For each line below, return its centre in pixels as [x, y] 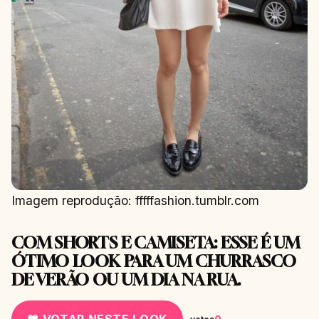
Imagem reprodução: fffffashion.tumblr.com [135, 201]
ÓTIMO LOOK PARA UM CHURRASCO [154, 261]
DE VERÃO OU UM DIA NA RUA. [126, 280]
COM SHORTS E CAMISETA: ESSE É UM [156, 243]
